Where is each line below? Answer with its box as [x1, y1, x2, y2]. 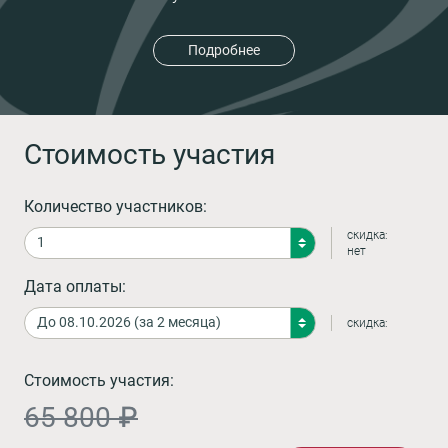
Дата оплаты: [24, 276, 126, 296]
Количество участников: [24, 196, 207, 216]
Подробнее [188, 42, 260, 59]
